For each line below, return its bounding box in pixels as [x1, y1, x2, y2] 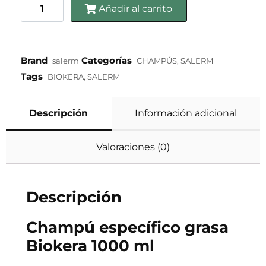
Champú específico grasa [26, 218, 229, 237]
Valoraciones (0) [96, 141, 170, 153]
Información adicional [134, 107, 237, 119]
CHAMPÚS [137, 56, 177, 66]
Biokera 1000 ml [26, 236, 154, 256]
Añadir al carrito [99, 2, 172, 14]
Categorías [81, 55, 132, 66]
